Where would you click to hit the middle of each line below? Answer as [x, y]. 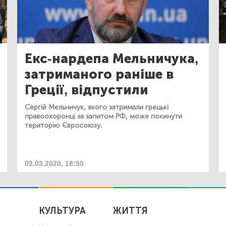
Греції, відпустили [87, 90]
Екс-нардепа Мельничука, [111, 59]
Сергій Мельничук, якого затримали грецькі [97, 107]
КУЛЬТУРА [62, 211]
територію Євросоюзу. [64, 125]
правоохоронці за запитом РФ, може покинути [103, 116]
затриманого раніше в [99, 74]
